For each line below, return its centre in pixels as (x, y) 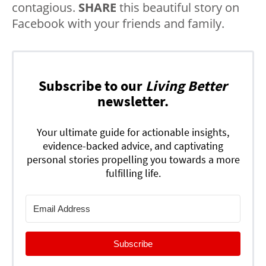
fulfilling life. (133, 173)
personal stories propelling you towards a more (133, 160)
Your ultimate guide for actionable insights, (133, 132)
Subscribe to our (92, 86)
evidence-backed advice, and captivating (133, 146)
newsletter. (133, 102)
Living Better (186, 86)
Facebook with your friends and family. (118, 24)
